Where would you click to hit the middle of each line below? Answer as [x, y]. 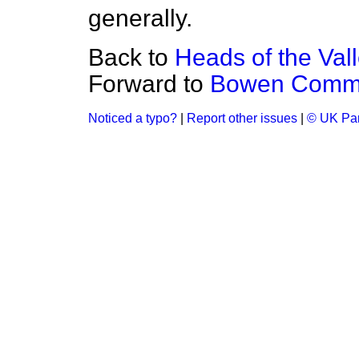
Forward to [149, 84]
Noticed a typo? [133, 118]
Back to [131, 57]
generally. [140, 18]
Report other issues [242, 118]
